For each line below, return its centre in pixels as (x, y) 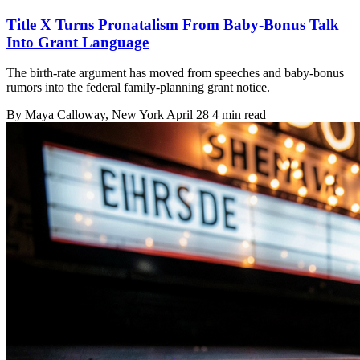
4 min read (239, 115)
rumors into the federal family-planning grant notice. (138, 88)
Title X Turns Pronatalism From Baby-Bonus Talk (173, 24)
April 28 (188, 115)
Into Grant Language (78, 42)
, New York (136, 115)
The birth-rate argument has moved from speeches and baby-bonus (175, 73)
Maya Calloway (65, 115)
